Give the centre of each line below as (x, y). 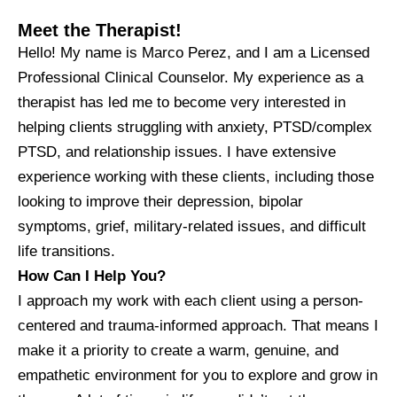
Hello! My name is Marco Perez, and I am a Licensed (194, 52)
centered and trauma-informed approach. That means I (198, 325)
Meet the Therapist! (100, 30)
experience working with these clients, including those (196, 176)
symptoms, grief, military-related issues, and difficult (192, 226)
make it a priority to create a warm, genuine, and (178, 350)
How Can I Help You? (92, 276)
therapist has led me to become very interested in (182, 102)
